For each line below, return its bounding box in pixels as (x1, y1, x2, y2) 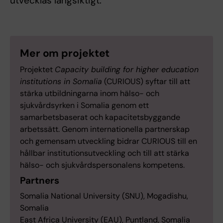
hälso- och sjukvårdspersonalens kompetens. (20, 159, 185, 170)
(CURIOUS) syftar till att (102, 76, 190, 87)
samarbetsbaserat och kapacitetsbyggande (20, 111, 180, 122)
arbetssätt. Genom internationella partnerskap (20, 123, 190, 134)
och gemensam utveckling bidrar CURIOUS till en (20, 135, 197, 146)
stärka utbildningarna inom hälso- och (20, 88, 159, 99)
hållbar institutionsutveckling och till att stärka (20, 147, 189, 158)
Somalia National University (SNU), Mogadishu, (20, 190, 188, 201)
